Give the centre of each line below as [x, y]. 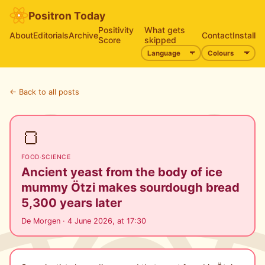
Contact [217, 35]
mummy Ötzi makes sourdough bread [130, 188]
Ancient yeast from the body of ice [122, 172]
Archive [83, 35]
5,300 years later [71, 203]
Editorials [51, 35]
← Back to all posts [44, 92]
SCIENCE [56, 157]
